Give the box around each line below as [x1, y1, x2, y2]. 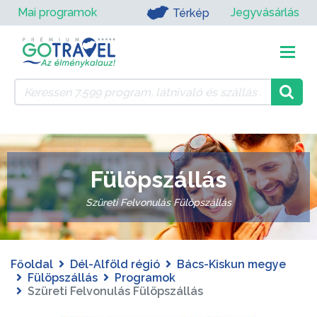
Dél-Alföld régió [70, 258, 160, 271]
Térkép [172, 6, 209, 20]
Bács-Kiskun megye [177, 258, 286, 271]
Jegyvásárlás [231, 6, 299, 19]
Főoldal [11, 258, 53, 271]
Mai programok [18, 6, 97, 19]
